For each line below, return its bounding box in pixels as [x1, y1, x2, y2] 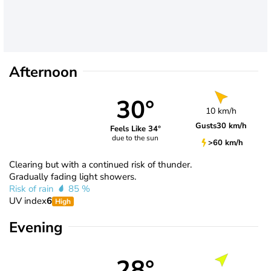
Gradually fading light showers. [9, 170, 136, 183]
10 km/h [206, 105, 237, 117]
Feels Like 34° [109, 123, 161, 135]
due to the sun [112, 133, 159, 143]
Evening [9, 217, 63, 237]
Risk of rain [9, 182, 56, 195]
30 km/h [217, 120, 247, 131]
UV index [9, 194, 47, 207]
